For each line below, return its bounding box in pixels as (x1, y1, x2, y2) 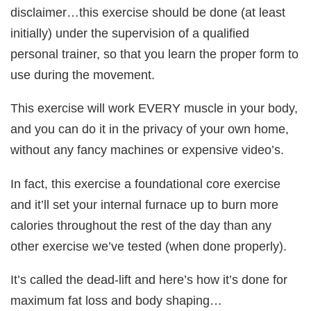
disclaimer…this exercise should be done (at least (10, 5, 286, 20)
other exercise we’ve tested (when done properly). (10, 238, 287, 253)
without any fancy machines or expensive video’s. (10, 142, 285, 158)
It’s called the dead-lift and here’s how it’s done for (10, 272, 288, 287)
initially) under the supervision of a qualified (10, 26, 250, 41)
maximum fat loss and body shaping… (10, 293, 223, 308)
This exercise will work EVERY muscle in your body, (10, 101, 299, 116)
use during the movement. (10, 67, 155, 83)
